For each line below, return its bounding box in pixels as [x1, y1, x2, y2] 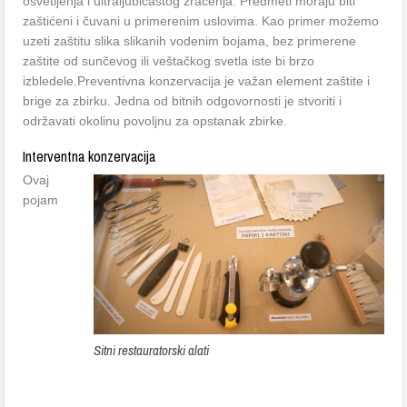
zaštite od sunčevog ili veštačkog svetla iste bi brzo [23, 54, 315, 68]
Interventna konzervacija [23, 146, 156, 166]
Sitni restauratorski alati [93, 341, 209, 360]
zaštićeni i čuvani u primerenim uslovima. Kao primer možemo [23, 14, 380, 28]
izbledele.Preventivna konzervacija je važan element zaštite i [23, 74, 371, 88]
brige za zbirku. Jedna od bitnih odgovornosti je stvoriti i [23, 94, 342, 108]
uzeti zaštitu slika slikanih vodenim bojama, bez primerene [23, 34, 357, 48]
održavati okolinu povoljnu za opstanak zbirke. [23, 114, 288, 128]
